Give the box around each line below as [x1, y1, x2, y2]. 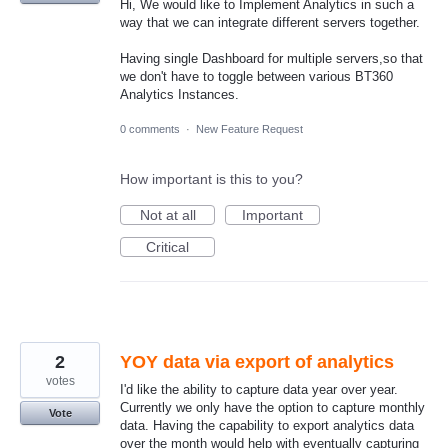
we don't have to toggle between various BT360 [120, 69, 393, 85]
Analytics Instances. [120, 87, 239, 103]
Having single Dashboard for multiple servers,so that [120, 51, 423, 67]
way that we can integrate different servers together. [120, 15, 420, 31]
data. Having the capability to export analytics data [120, 418, 414, 434]
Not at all [139, 207, 196, 224]
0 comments [120, 123, 180, 136]
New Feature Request [196, 123, 303, 136]
